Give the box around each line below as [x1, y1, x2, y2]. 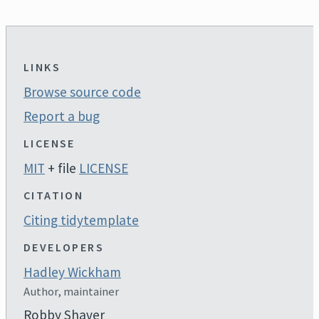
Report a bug [23, 107, 100, 125]
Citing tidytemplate [23, 211, 139, 229]
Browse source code [23, 83, 141, 100]
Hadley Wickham [23, 263, 121, 281]
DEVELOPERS [23, 239, 104, 254]
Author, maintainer [23, 283, 119, 299]
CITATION [23, 187, 84, 202]
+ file [45, 159, 79, 177]
